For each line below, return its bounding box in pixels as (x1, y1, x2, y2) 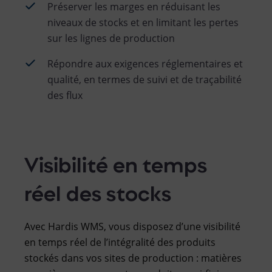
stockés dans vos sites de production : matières (24, 251, 242, 265)
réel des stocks (24, 175, 171, 208)
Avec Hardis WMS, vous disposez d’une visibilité (24, 219, 240, 233)
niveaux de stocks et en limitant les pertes (47, 15, 239, 29)
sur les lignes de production (47, 31, 175, 45)
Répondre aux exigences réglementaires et (47, 56, 243, 70)
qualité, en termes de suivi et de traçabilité (47, 72, 242, 86)
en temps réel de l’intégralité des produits (24, 235, 216, 249)
